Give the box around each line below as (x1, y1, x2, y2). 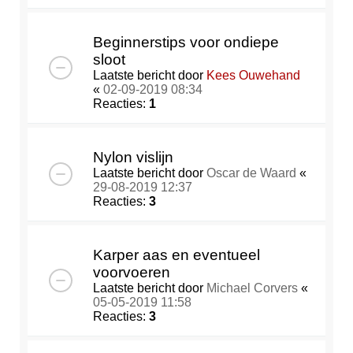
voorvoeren (93, 264, 170, 281)
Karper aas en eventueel (93, 247, 260, 264)
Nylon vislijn (93, 149, 173, 166)
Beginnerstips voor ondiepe (93, 34, 279, 51)
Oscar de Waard (206, 166, 296, 180)
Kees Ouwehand (206, 69, 300, 83)
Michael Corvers (206, 281, 298, 295)
